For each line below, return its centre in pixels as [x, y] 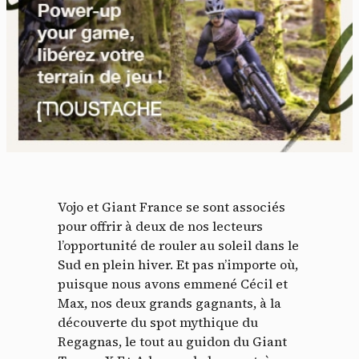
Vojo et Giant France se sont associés [171, 207]
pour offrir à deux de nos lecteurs [160, 226]
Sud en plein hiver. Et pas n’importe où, [178, 265]
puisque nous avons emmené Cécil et [173, 284]
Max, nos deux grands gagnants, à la [169, 303]
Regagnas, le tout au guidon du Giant [172, 342]
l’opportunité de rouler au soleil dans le [178, 246]
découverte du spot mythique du [158, 323]
